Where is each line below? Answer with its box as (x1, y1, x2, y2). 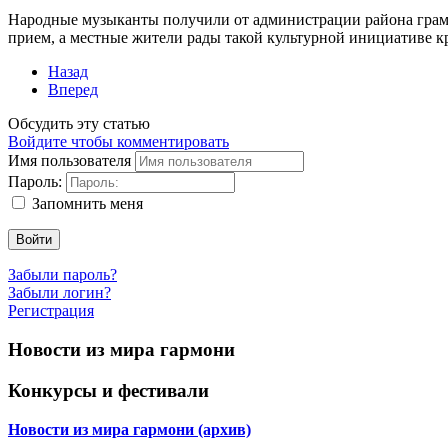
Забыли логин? (8, 284, 111, 302)
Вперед (48, 81, 98, 99)
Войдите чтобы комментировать (8, 133, 229, 151)
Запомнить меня (32, 195, 143, 213)
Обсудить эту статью (8, 115, 150, 133)
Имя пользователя (8, 152, 131, 170)
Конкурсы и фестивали (8, 379, 209, 401)
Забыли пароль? (8, 266, 117, 284)
